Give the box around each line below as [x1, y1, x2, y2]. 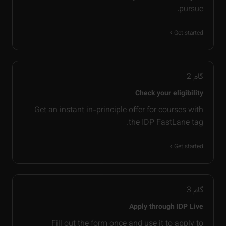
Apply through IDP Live [129, 202, 203, 213]
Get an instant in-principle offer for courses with [34, 104, 203, 118]
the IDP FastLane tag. [129, 117, 203, 130]
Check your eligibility [135, 88, 203, 100]
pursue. [179, 3, 203, 16]
